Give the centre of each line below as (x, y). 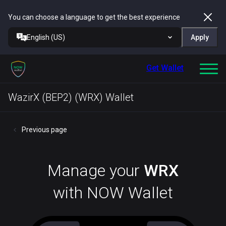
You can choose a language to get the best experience (94, 17)
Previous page (44, 130)
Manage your (96, 171)
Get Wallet (165, 68)
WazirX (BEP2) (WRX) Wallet (71, 97)
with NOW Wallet (113, 193)
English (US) (46, 37)
